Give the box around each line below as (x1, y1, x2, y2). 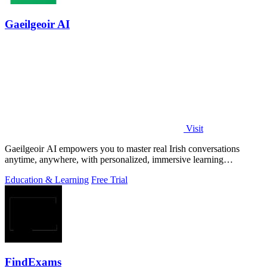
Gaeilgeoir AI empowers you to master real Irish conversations (5, 143, 240, 154)
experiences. (5, 164, 51, 175)
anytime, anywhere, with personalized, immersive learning (5, 154, 223, 164)
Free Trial (91, 174, 128, 185)
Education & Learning (5, 174, 89, 185)
